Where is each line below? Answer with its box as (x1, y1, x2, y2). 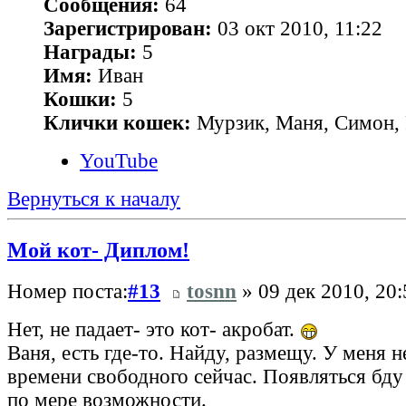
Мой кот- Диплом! (7, 237, 189, 263)
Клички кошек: (43, 111, 191, 135)
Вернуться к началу (7, 188, 180, 211)
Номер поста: (7, 279, 128, 303)
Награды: (43, 41, 137, 64)
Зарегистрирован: (43, 17, 212, 41)
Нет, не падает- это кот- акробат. (7, 317, 300, 341)
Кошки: (43, 88, 117, 111)
